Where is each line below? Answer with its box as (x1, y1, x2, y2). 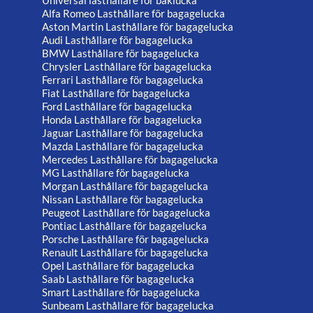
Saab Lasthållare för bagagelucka (42, 272, 194, 285)
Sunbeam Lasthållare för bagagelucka (42, 298, 214, 312)
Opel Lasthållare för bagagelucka (42, 259, 194, 272)
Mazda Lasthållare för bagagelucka (42, 139, 203, 152)
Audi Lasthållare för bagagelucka (42, 33, 193, 46)
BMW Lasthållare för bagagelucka (42, 46, 199, 59)
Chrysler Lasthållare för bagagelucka (42, 59, 212, 73)
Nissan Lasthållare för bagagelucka (42, 192, 203, 205)
